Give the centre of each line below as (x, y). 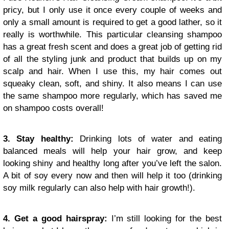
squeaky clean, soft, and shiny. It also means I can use (112, 84)
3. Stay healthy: (42, 139)
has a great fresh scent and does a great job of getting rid (112, 47)
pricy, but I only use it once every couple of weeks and (112, 10)
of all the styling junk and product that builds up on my (112, 59)
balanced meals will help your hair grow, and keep (112, 151)
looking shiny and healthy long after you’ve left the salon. (112, 163)
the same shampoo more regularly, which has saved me (112, 96)
